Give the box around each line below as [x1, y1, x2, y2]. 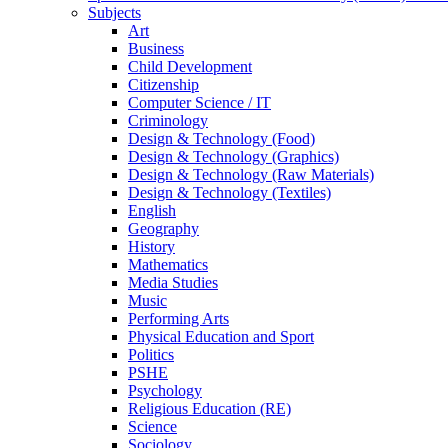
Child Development [128, 57, 252, 75]
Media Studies [128, 273, 218, 291]
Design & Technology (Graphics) [128, 147, 339, 165]
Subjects [88, 3, 141, 21]
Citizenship [128, 75, 199, 93]
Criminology [128, 111, 208, 129]
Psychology [128, 381, 202, 399]
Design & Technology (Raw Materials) [128, 165, 374, 183]
